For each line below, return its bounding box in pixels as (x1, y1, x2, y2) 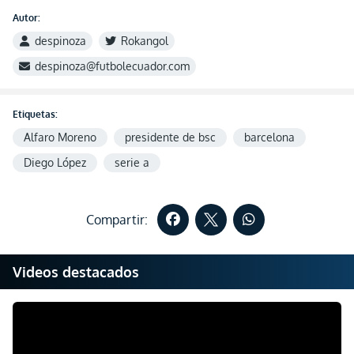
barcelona (244, 130, 295, 144)
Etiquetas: (13, 108, 58, 120)
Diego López (24, 156, 86, 169)
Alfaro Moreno (24, 130, 96, 144)
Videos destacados (13, 263, 139, 281)
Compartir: (85, 212, 149, 228)
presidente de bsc (125, 130, 216, 144)
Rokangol (121, 34, 168, 47)
